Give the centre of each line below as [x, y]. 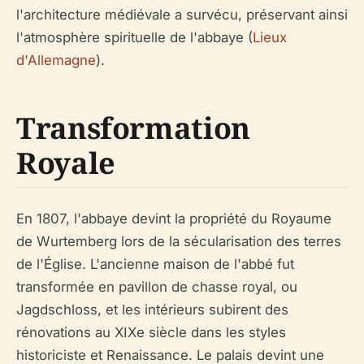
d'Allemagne [56, 60]
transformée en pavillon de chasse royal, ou [157, 286]
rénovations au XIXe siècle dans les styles [151, 332]
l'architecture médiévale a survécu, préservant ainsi [182, 14]
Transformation [133, 128]
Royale [66, 162]
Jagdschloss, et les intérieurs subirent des [152, 309]
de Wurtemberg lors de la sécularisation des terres [179, 241]
